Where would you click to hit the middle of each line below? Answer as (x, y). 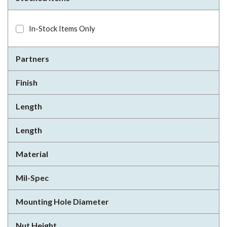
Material (32, 154)
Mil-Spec (32, 178)
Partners (32, 59)
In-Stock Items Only (62, 28)
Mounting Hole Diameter (62, 201)
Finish (27, 82)
